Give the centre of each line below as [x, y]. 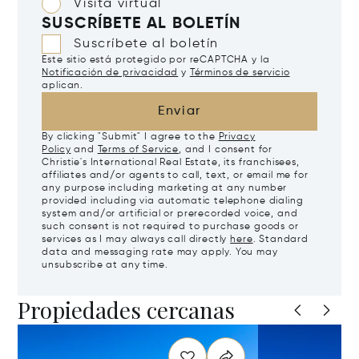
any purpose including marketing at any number [165, 189]
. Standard [280, 240]
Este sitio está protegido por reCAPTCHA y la [156, 61]
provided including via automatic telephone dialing [173, 202]
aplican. [63, 86]
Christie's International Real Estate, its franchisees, [171, 163]
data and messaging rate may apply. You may [160, 253]
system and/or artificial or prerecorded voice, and [170, 214]
